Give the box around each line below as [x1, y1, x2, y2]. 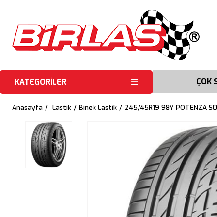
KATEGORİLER [15, 77, 66, 87]
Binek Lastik [79, 103, 117, 112]
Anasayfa [12, 103, 43, 112]
